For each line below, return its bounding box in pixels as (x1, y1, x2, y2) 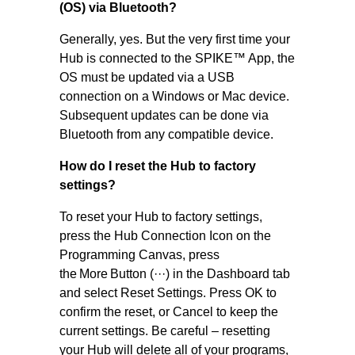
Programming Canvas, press (59, 248, 219, 261)
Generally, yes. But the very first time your (59, 32, 290, 46)
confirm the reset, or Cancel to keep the (59, 305, 278, 319)
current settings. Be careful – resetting (59, 324, 270, 338)
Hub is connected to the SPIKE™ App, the (59, 52, 295, 65)
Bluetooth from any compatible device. (59, 128, 273, 141)
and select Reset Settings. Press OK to (59, 286, 277, 300)
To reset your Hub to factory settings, (59, 210, 262, 223)
